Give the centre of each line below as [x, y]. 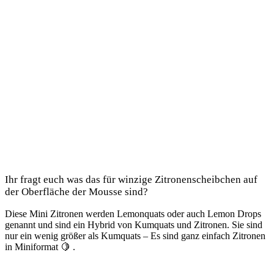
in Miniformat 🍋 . [40, 246]
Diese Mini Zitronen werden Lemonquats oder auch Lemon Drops [133, 213]
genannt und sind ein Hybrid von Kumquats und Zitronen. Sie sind [134, 224]
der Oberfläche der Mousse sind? [76, 191]
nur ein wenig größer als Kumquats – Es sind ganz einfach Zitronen [135, 235]
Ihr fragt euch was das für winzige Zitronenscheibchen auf [131, 179]
